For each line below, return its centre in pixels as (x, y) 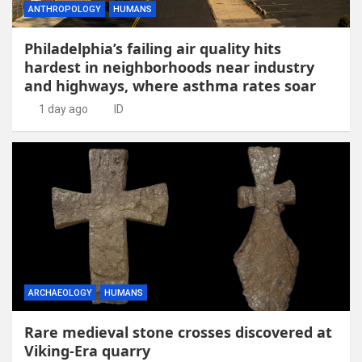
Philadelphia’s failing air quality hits (153, 48)
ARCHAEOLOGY (60, 293)
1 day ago (63, 109)
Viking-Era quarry (87, 350)
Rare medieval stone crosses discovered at (178, 332)
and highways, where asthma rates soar (170, 85)
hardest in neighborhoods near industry (169, 67)
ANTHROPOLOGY (65, 9)
